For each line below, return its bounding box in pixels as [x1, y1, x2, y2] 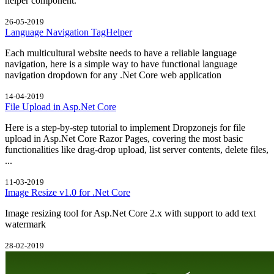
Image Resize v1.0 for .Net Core [5, 187, 130, 198]
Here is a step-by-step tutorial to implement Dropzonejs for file [5, 122, 245, 133]
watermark [5, 218, 46, 229]
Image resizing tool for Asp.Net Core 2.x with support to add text [5, 207, 256, 218]
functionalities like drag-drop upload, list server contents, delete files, [5, 144, 268, 155]
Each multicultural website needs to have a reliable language [5, 47, 237, 58]
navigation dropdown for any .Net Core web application [5, 69, 221, 80]
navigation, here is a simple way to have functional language [5, 58, 237, 69]
